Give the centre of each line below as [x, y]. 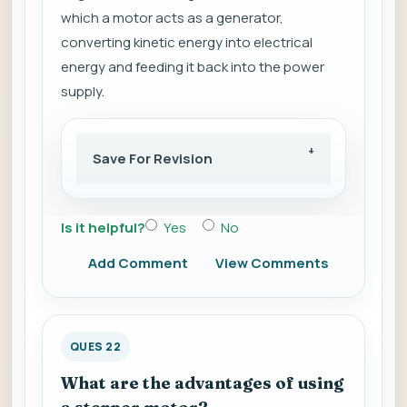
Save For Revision [153, 159]
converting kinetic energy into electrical [187, 43]
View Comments [272, 263]
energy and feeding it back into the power [193, 67]
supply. [83, 92]
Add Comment [138, 263]
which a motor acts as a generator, [172, 18]
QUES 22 [96, 347]
